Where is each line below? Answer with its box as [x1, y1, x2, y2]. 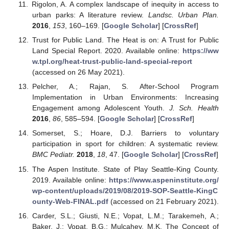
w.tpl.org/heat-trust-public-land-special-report [32, 57, 192, 66]
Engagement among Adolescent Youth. [32, 104, 169, 112]
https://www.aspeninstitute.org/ [109, 175, 219, 184]
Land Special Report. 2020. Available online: [32, 47, 182, 55]
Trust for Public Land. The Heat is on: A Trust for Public [32, 36, 219, 44]
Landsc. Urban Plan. [148, 11, 219, 19]
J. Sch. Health [169, 104, 219, 112]
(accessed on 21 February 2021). [108, 197, 219, 205]
